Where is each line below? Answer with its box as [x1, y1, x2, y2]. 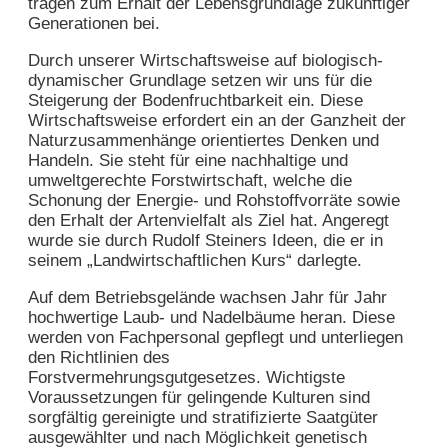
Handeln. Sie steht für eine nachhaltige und [28, 150, 348, 170]
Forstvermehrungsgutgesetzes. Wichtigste [28, 367, 345, 387]
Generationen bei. [28, 13, 160, 33]
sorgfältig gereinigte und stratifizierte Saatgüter [28, 407, 378, 427]
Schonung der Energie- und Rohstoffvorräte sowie [28, 190, 400, 210]
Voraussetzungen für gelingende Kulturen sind [28, 387, 370, 407]
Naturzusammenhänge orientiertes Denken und [28, 130, 379, 150]
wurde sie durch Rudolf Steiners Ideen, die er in [28, 230, 383, 250]
